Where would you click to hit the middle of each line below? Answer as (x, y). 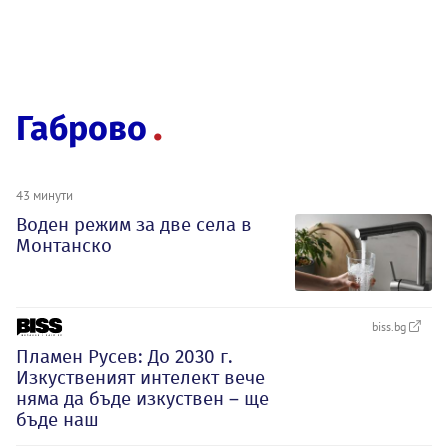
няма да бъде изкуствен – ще (142, 398)
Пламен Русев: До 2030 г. (124, 356)
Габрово (81, 128)
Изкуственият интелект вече (140, 377)
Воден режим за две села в (134, 224)
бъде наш (57, 419)
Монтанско (64, 245)
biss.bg (390, 326)
